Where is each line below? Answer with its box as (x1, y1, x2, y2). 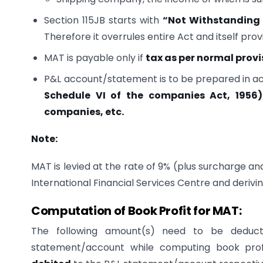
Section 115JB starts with (44, 13, 163, 27)
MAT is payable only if (44, 50, 146, 65)
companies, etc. (44, 104, 124, 119)
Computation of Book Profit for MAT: (31, 202, 242, 219)
